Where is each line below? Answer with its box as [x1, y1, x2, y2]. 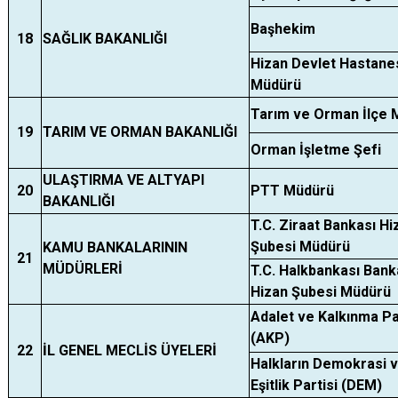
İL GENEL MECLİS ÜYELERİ [43, 342, 217, 359]
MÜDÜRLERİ [43, 260, 123, 277]
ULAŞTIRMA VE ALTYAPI [43, 171, 204, 188]
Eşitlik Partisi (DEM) [251, 377, 382, 394]
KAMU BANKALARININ [43, 239, 187, 256]
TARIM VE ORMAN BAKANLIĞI [43, 123, 237, 140]
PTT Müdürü [251, 182, 334, 199]
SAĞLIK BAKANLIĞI [43, 30, 167, 47]
